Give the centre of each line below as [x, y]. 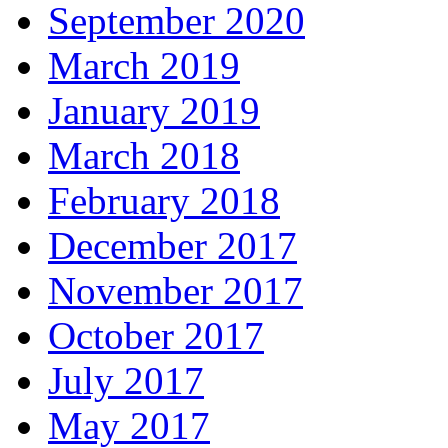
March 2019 [144, 66]
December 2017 [172, 246]
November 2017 [175, 291]
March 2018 [144, 156]
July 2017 [126, 381]
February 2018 [164, 201]
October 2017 [156, 336]
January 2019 [154, 111]
